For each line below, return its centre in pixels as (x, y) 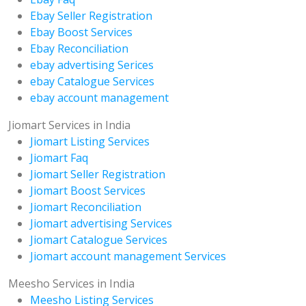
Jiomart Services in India (69, 125)
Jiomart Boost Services (88, 191)
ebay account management (99, 98)
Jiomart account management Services (128, 256)
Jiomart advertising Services (101, 224)
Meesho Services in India (71, 284)
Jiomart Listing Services (90, 142)
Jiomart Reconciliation (86, 207)
